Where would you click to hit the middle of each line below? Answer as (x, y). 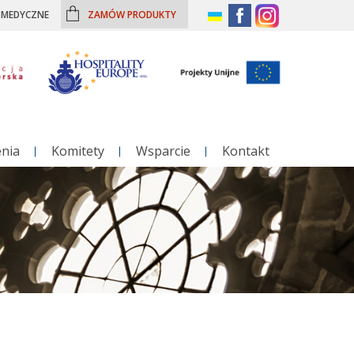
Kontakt (246, 151)
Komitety (78, 151)
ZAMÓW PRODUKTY (132, 14)
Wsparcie (163, 151)
